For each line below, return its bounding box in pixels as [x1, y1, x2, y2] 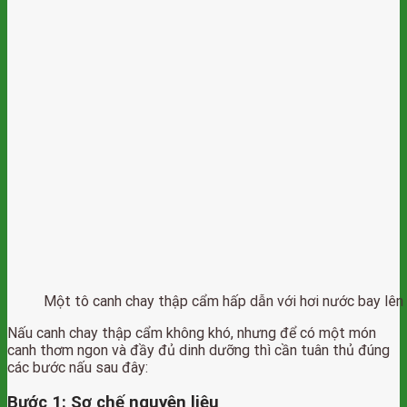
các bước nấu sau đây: [7, 358, 148, 376]
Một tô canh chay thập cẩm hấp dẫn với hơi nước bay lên [44, 292, 403, 310]
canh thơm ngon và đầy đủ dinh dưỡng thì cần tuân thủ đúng [7, 341, 390, 359]
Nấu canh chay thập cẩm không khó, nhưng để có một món [7, 323, 376, 342]
